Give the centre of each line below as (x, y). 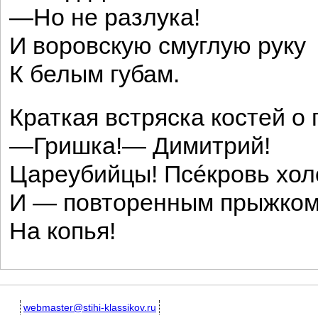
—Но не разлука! (105, 17)
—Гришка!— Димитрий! (140, 146)
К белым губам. (94, 74)
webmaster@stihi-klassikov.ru (90, 307)
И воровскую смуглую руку (158, 46)
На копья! (62, 231)
